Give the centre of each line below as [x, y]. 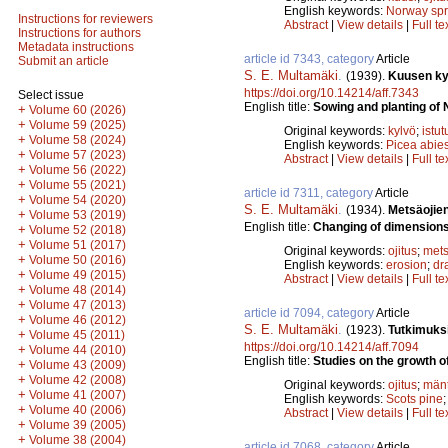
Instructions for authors [79, 33]
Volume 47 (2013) [77, 305]
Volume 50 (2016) [77, 260]
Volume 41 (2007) [77, 395]
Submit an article [63, 61]
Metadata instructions [76, 47]
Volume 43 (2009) [77, 365]
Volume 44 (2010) [77, 350]
